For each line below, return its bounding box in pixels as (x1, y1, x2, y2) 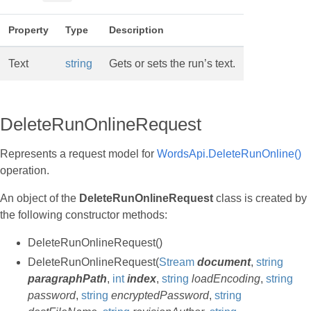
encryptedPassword (111, 289, 209, 301)
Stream (159, 256, 194, 268)
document (197, 256, 251, 268)
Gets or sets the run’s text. (109, 58, 235, 69)
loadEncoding (192, 273, 260, 285)
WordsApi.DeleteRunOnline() (157, 148, 301, 160)
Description (109, 24, 164, 35)
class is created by (213, 192, 307, 204)
